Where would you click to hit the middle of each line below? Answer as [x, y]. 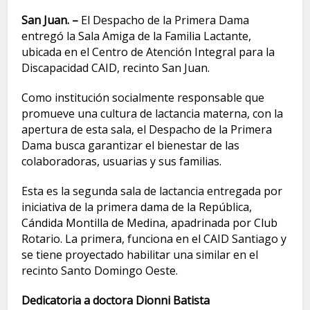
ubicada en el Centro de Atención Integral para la [148, 52]
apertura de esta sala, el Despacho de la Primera [147, 129]
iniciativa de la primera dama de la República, [137, 207]
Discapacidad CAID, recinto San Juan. [116, 67]
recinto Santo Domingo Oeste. [100, 270]
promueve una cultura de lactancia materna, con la [153, 113]
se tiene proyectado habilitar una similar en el [140, 254]
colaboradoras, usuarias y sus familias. [122, 161]
